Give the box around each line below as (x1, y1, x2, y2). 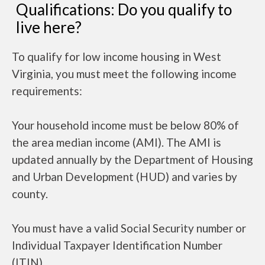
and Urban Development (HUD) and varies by (12, 170, 237, 183)
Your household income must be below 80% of (12, 118, 239, 132)
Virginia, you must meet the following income (12, 67, 237, 80)
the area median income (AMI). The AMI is (12, 135, 221, 149)
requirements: (12, 84, 82, 98)
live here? (16, 18, 82, 37)
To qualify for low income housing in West (12, 50, 221, 63)
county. (12, 187, 48, 201)
